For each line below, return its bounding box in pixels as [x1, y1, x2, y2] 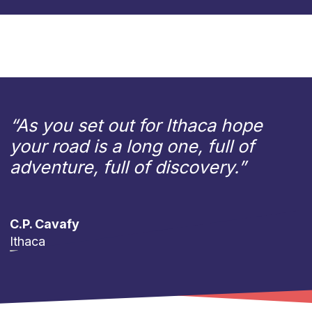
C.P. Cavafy [9, 217, 79, 232]
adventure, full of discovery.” [9, 157, 246, 178]
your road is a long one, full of [9, 136, 254, 157]
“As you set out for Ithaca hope [9, 115, 263, 136]
